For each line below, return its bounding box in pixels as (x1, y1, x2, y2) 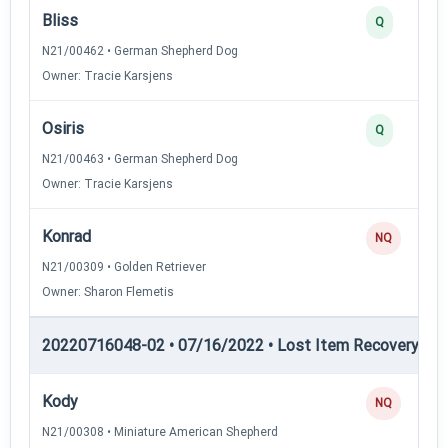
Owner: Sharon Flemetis (42, 284, 174, 299)
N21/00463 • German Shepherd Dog (42, 151, 238, 166)
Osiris (42, 118, 84, 138)
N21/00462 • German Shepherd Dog (42, 43, 238, 58)
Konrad (42, 226, 91, 246)
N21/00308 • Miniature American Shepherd (42, 424, 278, 439)
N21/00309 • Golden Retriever (42, 259, 206, 274)
